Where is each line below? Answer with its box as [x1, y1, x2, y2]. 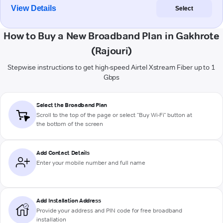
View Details [11, 4, 57, 13]
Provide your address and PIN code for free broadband [36, 207, 183, 215]
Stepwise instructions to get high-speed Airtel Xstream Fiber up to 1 [7, 63, 216, 72]
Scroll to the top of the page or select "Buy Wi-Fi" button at [36, 111, 192, 119]
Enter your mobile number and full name [36, 159, 146, 167]
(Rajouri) [91, 45, 132, 57]
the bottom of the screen [36, 120, 104, 128]
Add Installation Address [36, 197, 101, 205]
